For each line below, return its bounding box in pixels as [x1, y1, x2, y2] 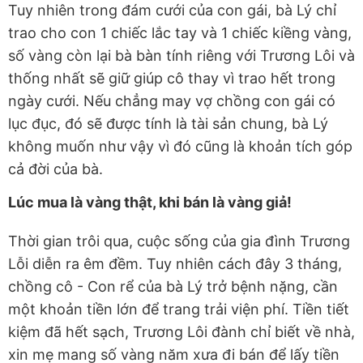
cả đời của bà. [8, 160, 103, 177]
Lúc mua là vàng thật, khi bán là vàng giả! [8, 193, 292, 211]
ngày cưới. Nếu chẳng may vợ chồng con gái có [8, 92, 335, 109]
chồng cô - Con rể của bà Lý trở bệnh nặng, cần [8, 277, 338, 295]
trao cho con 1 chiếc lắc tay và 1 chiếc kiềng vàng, [8, 23, 352, 41]
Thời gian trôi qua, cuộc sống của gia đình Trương [8, 232, 350, 250]
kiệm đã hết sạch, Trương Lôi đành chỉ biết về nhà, [8, 322, 355, 340]
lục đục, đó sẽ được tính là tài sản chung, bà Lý [8, 114, 328, 132]
